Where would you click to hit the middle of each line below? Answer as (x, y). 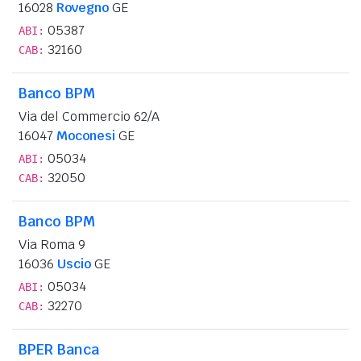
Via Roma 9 (52, 244)
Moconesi (86, 135)
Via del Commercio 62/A (89, 116)
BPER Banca (59, 349)
